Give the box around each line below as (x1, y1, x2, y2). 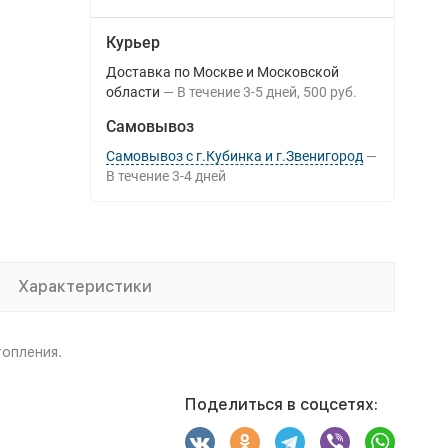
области (105, 84, 160, 100)
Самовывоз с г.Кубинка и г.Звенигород (105, 148, 363, 164)
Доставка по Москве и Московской (105, 64, 339, 80)
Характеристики (18, 277, 152, 296)
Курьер (105, 33, 160, 52)
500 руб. (302, 84, 357, 100)
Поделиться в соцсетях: (184, 395, 378, 414)
